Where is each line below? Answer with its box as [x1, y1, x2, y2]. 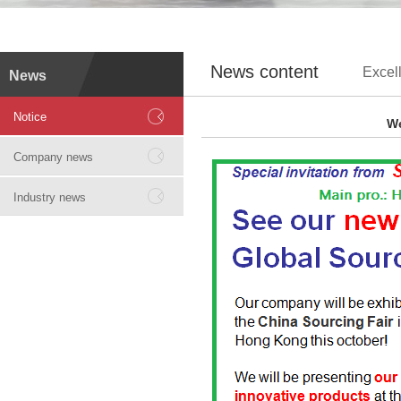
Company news [13, 150, 93, 164]
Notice [13, 110, 47, 124]
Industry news [13, 191, 86, 204]
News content [210, 62, 319, 81]
